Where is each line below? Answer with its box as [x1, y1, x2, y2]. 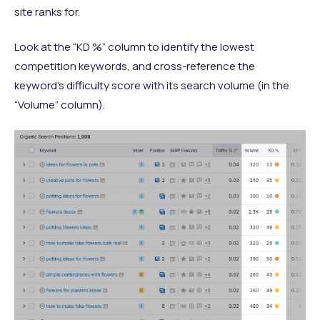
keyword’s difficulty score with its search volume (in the [14, 78, 289, 94]
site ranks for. [14, 4, 80, 20]
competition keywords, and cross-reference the [14, 59, 255, 74]
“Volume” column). [14, 97, 105, 113]
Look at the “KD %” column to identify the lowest [14, 39, 254, 55]
